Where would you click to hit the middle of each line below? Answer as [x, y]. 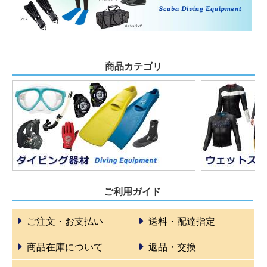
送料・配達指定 [182, 221]
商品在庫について [65, 247]
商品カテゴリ [133, 66]
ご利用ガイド [132, 191]
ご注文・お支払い [65, 221]
